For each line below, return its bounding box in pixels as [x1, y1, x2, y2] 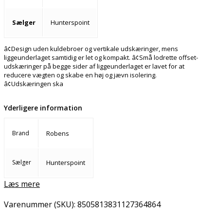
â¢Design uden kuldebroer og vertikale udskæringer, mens [4, 44, 178, 54]
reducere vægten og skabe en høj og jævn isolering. [4, 71, 157, 80]
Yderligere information [4, 103, 82, 113]
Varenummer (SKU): [4, 199, 77, 210]
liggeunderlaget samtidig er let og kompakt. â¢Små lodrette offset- [4, 53, 198, 62]
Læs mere [4, 178, 40, 189]
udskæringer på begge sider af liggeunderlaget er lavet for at [4, 62, 184, 71]
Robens [46, 128, 69, 138]
